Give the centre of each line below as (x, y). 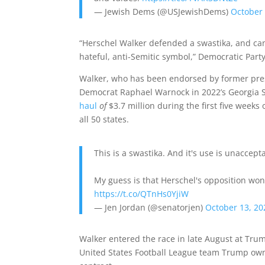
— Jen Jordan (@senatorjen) (150, 207)
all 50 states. (106, 119)
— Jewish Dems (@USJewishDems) (163, 12)
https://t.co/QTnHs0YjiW (142, 194)
